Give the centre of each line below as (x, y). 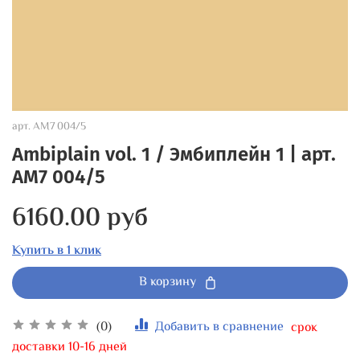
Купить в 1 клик (57, 251)
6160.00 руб (80, 218)
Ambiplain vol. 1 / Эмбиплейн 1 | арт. (174, 154)
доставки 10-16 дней (70, 348)
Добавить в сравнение (219, 328)
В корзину (168, 282)
